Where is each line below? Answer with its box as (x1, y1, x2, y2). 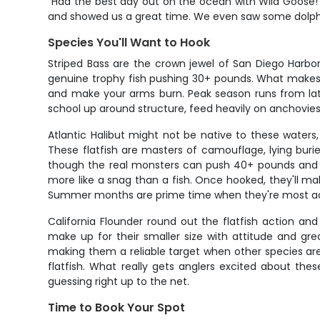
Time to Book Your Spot (48, 299, 186, 316)
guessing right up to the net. (48, 274, 190, 289)
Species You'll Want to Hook (48, 34, 211, 51)
